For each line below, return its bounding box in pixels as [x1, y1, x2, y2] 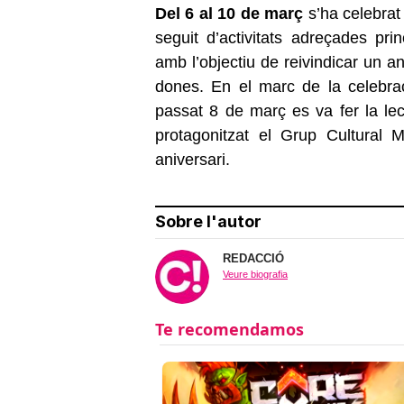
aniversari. [155, 150, 230, 169]
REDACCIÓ [223, 251, 284, 265]
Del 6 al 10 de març [155, 4, 304, 23]
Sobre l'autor [155, 211, 262, 231]
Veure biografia [223, 268, 288, 280]
